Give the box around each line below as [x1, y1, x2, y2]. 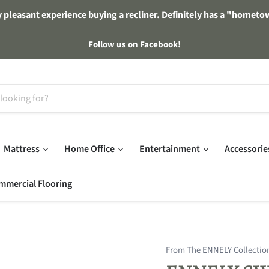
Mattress [4, 142, 41, 156]
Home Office [64, 142, 116, 156]
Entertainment [139, 142, 202, 156]
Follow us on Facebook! [88, 38, 181, 51]
